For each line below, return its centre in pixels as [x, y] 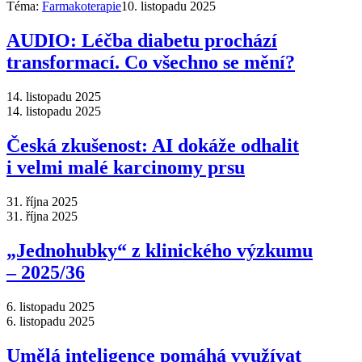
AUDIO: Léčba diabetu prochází [142, 41]
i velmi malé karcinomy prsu [126, 167]
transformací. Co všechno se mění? [151, 63]
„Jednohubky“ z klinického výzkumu [160, 250]
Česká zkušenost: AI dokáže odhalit [153, 145]
